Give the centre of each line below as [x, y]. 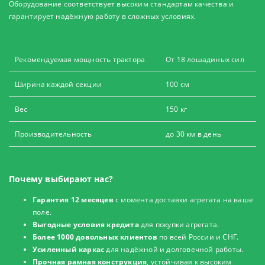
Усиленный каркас [69, 250]
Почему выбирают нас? [61, 179]
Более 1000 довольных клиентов [95, 237]
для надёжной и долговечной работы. [174, 250]
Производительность [54, 134]
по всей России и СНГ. [198, 237]
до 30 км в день [193, 134]
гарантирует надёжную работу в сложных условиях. [103, 17]
